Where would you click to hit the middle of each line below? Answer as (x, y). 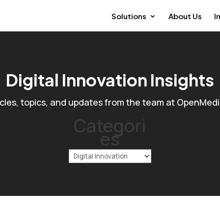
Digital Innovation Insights (110, 80)
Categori (110, 126)
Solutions (129, 16)
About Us (185, 16)
